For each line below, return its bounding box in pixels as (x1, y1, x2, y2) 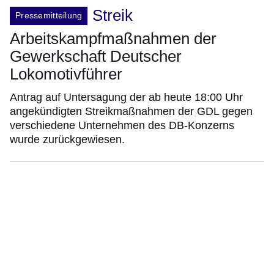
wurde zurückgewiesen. (10, 133, 125, 146)
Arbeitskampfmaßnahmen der (10, 29, 217, 48)
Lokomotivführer (10, 65, 122, 84)
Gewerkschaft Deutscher (10, 47, 182, 66)
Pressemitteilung (15, 10, 83, 21)
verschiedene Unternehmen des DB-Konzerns (10, 119, 234, 132)
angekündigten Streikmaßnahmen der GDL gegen (10, 105, 253, 118)
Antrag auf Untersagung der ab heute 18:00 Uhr (10, 91, 243, 104)
